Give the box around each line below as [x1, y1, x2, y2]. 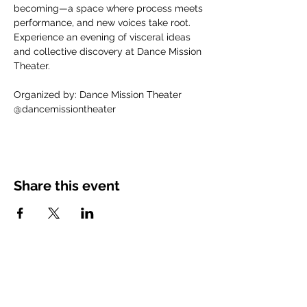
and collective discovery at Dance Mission [14, 46, 204, 57]
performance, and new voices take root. [14, 17, 193, 28]
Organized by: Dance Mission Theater [14, 89, 182, 100]
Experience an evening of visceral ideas [14, 32, 193, 42]
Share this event [14, 177, 120, 194]
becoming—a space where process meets [14, 3, 206, 14]
